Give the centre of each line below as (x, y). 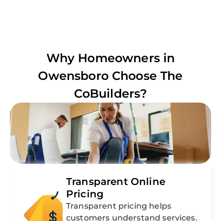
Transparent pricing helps (119, 206)
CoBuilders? (110, 94)
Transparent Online (116, 182)
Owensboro (73, 76)
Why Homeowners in (110, 58)
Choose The (146, 76)
